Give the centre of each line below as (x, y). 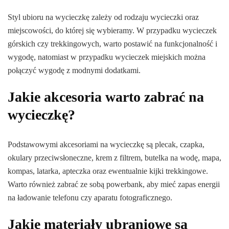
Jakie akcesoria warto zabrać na (106, 97)
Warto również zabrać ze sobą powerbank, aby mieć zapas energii (114, 184)
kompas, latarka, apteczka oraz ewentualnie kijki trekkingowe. (108, 171)
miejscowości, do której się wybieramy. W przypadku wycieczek (112, 30)
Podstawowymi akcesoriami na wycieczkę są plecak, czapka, (106, 144)
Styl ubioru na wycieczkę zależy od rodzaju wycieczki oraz (103, 17)
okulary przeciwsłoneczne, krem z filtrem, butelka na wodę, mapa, (114, 157)
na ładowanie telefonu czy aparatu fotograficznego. (90, 197)
